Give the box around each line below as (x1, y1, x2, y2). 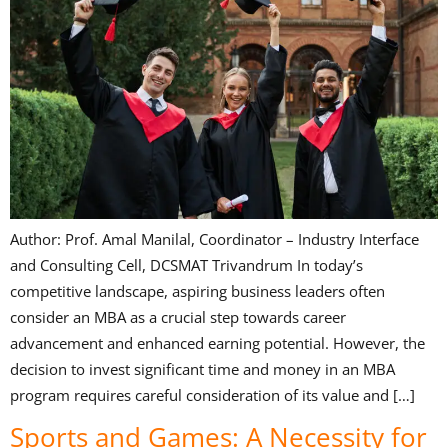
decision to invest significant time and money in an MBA (10, 359, 395, 380)
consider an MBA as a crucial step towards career (10, 307, 346, 328)
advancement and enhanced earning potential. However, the (10, 333, 425, 354)
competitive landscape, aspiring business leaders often (10, 281, 385, 302)
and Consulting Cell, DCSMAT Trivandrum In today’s (10, 255, 363, 276)
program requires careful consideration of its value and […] (10, 385, 415, 406)
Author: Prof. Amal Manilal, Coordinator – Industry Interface (10, 229, 419, 250)
